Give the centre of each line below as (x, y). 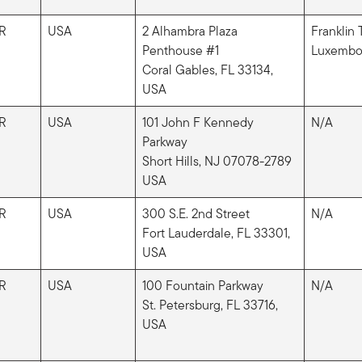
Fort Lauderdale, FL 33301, (216, 233)
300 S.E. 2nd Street (196, 213)
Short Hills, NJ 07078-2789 (217, 161)
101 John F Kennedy (198, 122)
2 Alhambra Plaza (191, 31)
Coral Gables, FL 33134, (207, 69)
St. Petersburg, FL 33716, (210, 305)
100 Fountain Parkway (202, 285)
